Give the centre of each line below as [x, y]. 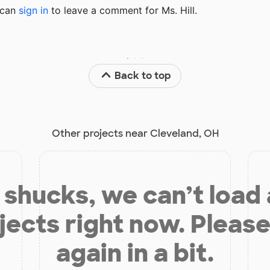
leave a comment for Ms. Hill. [129, 10]
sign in [33, 10]
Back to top [143, 75]
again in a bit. [135, 253]
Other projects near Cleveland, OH [135, 133]
